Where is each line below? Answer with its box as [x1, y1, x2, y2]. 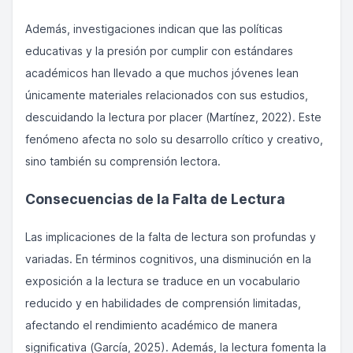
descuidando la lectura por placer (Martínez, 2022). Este [25, 110, 321, 124]
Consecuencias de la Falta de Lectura [25, 191, 285, 207]
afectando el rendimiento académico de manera [25, 318, 277, 332]
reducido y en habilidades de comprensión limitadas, [25, 296, 301, 310]
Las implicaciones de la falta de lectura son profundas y [25, 230, 316, 243]
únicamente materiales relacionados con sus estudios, [25, 88, 308, 102]
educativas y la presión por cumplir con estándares [25, 44, 293, 58]
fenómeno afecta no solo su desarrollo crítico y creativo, [25, 132, 323, 146]
